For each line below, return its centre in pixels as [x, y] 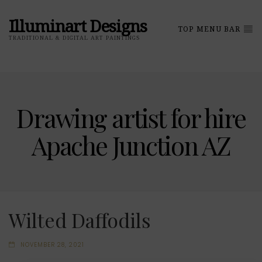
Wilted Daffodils [80, 220]
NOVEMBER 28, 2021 [52, 245]
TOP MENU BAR [211, 29]
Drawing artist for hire [131, 117]
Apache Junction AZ [131, 145]
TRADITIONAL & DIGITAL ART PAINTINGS [74, 37]
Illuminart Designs [78, 26]
